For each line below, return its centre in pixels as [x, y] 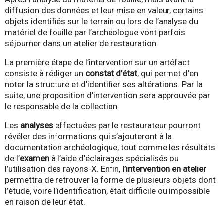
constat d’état [111, 74]
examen [34, 158]
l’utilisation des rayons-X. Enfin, [64, 169]
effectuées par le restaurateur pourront [127, 126]
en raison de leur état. [45, 202]
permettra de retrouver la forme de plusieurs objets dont [110, 180]
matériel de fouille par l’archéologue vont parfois [95, 32]
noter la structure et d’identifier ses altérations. [93, 84]
